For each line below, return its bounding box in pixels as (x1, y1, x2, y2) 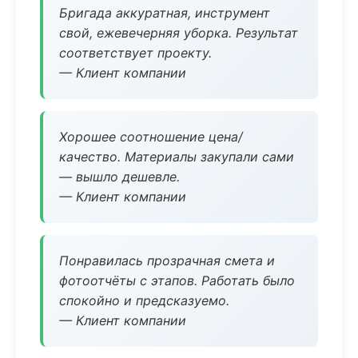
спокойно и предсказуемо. (59, 292, 229, 308)
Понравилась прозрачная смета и (59, 253, 275, 268)
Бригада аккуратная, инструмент (59, 5, 270, 21)
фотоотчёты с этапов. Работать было (59, 272, 295, 288)
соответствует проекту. (59, 45, 212, 61)
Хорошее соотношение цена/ (59, 129, 243, 145)
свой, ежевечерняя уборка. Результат (59, 25, 298, 41)
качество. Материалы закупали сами (59, 149, 294, 165)
